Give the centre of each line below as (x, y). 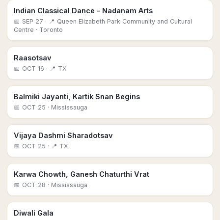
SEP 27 (33, 21)
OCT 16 (33, 69)
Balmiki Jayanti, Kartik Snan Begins (77, 96)
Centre (24, 30)
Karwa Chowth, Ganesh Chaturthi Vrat (82, 174)
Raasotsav (33, 58)
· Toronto (48, 30)
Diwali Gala (34, 213)
